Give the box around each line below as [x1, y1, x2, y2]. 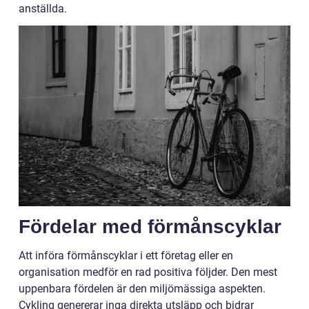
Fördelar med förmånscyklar [19, 215, 281, 237]
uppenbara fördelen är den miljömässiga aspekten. [19, 281, 266, 295]
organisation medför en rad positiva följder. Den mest [19, 265, 277, 279]
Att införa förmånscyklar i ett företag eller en [19, 248, 233, 262]
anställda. [19, 1, 67, 15]
